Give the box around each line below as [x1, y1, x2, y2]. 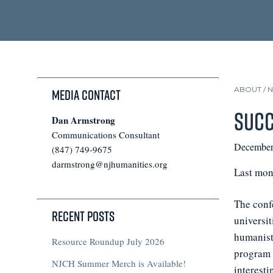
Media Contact [52, 86, 121, 104]
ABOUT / [234, 85, 268, 94]
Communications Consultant [52, 129, 160, 141]
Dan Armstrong [52, 113, 115, 127]
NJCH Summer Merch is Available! [52, 257, 186, 269]
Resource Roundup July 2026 [52, 235, 165, 247]
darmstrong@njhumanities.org [52, 158, 168, 170]
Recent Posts [52, 207, 115, 225]
